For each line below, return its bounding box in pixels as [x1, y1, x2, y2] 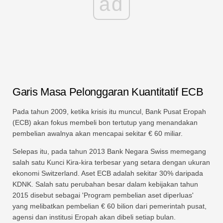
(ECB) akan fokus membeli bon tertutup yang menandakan [12, 118, 198, 126]
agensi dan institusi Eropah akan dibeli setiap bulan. [12, 213, 176, 221]
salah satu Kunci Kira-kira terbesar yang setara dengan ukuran [12, 158, 210, 166]
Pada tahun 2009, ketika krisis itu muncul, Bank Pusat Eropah [12, 107, 206, 115]
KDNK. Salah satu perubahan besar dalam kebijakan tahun [12, 180, 198, 188]
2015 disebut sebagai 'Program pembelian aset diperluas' [12, 191, 194, 199]
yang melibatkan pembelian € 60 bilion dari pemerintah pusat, [12, 202, 207, 210]
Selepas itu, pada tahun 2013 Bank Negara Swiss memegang [12, 147, 206, 155]
